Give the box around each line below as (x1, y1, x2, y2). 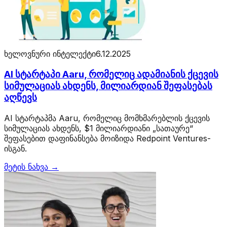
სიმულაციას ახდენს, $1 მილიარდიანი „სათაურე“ (4, 123, 193, 133)
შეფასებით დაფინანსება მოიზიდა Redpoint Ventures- (4, 133, 211, 143)
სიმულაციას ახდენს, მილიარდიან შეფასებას (4, 80, 212, 92)
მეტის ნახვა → (4, 161, 59, 172)
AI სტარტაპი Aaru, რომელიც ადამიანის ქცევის (4, 68, 218, 80)
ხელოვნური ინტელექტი (4, 49, 96, 59)
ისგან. (4, 143, 27, 154)
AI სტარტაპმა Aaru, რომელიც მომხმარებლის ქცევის (4, 112, 210, 123)
